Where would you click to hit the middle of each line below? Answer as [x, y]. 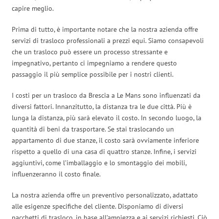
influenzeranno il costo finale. [56, 174]
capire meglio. [33, 8]
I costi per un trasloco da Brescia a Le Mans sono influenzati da [106, 95]
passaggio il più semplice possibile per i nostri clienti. [93, 74]
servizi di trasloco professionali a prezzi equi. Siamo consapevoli [108, 40]
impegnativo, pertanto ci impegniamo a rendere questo [94, 63]
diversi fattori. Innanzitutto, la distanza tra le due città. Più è [102, 106]
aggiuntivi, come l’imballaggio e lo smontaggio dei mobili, [99, 163]
